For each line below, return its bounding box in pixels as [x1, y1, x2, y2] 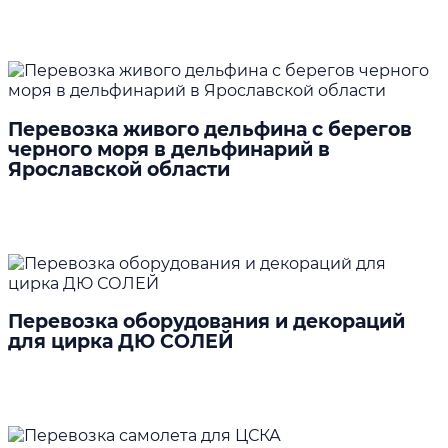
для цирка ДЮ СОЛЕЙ [8, 330, 234, 354]
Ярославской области [8, 157, 230, 181]
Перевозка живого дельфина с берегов [8, 117, 412, 141]
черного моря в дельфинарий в [8, 137, 330, 161]
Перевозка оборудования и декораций [8, 310, 405, 334]
